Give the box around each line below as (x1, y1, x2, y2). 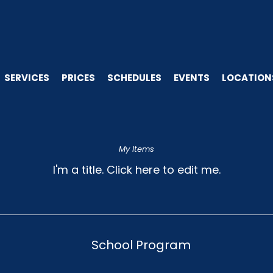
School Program (91, 236, 191, 253)
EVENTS (174, 71, 210, 84)
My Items (119, 143, 154, 155)
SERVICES (4, 71, 49, 84)
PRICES (62, 71, 95, 84)
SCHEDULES (107, 71, 161, 84)
